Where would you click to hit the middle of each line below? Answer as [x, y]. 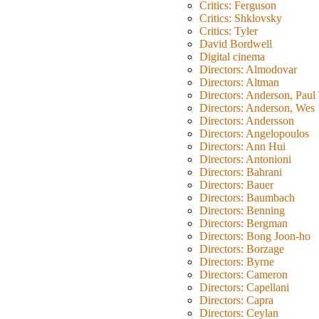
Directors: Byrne [237, 262]
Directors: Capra [236, 300]
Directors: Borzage [242, 249]
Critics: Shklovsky [241, 19]
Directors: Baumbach [247, 198]
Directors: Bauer [236, 185]
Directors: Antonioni [245, 159]
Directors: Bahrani [241, 172]
